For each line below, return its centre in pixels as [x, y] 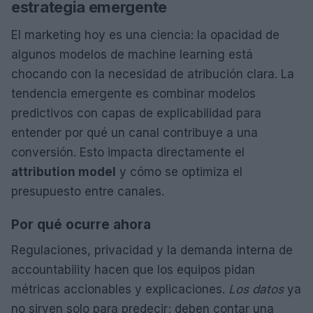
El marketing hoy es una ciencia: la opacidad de [145, 35]
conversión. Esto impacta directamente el [128, 152]
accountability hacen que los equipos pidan [133, 269]
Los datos [256, 289]
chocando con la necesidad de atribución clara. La [153, 74]
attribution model [64, 172]
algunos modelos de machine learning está [132, 54]
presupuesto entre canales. [88, 191]
